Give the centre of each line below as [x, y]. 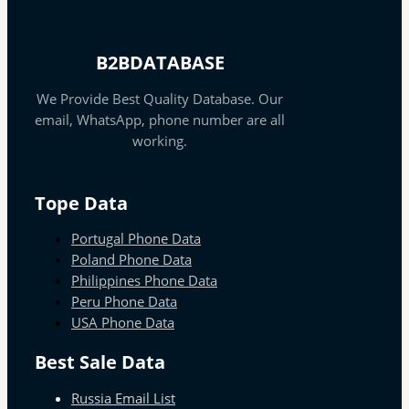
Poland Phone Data [131, 260]
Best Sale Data [100, 362]
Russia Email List [123, 398]
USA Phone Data [123, 323]
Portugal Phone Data [136, 239]
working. [160, 140]
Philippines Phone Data [144, 281]
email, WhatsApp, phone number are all [160, 119]
